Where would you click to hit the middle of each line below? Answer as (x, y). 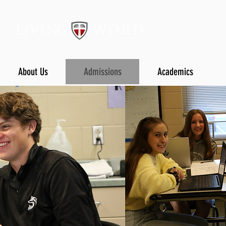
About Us (33, 72)
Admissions (103, 72)
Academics (175, 72)
